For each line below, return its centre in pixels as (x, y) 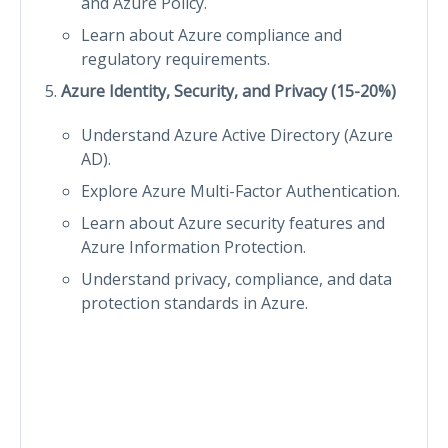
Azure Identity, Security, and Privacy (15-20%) (228, 90)
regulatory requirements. (175, 58)
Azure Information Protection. (193, 246)
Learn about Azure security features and (233, 222)
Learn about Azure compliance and (211, 34)
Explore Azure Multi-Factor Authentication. (240, 190)
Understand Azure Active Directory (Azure (237, 134)
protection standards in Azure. (194, 302)
